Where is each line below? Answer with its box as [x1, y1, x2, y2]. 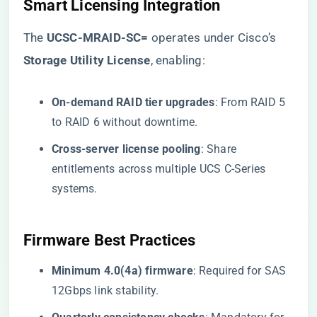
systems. [52, 182, 98, 195]
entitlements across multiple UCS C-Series [52, 162, 266, 175]
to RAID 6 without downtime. [52, 115, 198, 129]
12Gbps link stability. [52, 284, 159, 297]
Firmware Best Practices [23, 231, 196, 249]
